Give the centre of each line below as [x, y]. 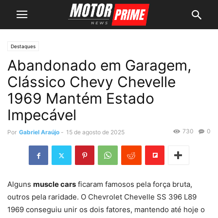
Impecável [42, 115]
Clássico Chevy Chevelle [91, 82]
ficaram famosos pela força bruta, [134, 184]
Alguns [20, 184]
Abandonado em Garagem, [99, 65]
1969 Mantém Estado [81, 98]
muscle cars [54, 184]
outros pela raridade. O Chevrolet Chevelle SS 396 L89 [102, 197]
